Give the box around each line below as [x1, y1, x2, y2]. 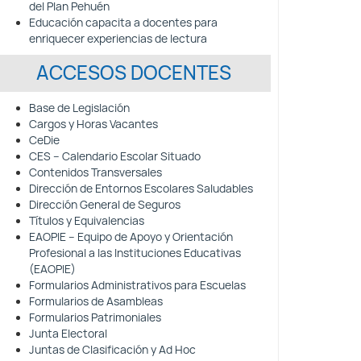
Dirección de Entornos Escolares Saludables [29, 181, 253, 196]
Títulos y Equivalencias [29, 214, 144, 228]
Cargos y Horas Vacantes [29, 117, 158, 131]
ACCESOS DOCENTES [36, 60, 231, 85]
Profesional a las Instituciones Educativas [29, 246, 241, 260]
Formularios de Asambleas [29, 294, 163, 309]
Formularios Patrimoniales [29, 310, 161, 325]
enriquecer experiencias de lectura [29, 31, 207, 46]
